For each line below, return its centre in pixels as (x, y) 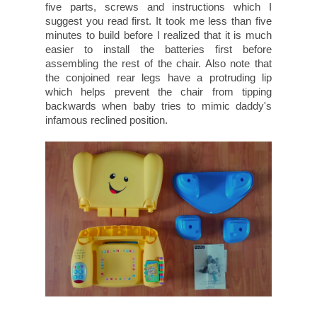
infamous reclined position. (106, 120)
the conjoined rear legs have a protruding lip (158, 78)
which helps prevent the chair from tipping (158, 92)
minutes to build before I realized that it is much (158, 35)
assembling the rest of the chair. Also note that (158, 64)
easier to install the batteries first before (158, 50)
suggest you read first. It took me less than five (158, 21)
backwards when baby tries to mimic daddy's (158, 106)
